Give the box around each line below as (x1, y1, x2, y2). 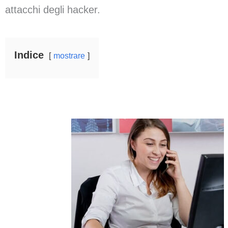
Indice (14, 49, 44, 61)
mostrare (53, 51, 85, 60)
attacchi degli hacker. (5, 4, 100, 15)
